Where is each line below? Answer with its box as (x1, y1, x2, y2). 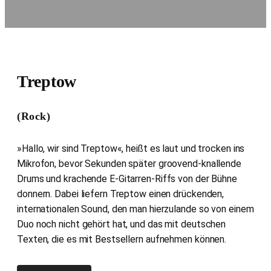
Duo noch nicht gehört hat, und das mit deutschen (17, 218, 226, 230)
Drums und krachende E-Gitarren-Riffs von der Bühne (17, 172, 237, 184)
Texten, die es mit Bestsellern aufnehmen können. (17, 233, 227, 245)
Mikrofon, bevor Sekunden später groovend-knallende (17, 157, 241, 169)
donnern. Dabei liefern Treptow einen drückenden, (17, 188, 224, 200)
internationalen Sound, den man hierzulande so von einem (17, 203, 254, 215)
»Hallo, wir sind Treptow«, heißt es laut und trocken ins (17, 142, 245, 154)
